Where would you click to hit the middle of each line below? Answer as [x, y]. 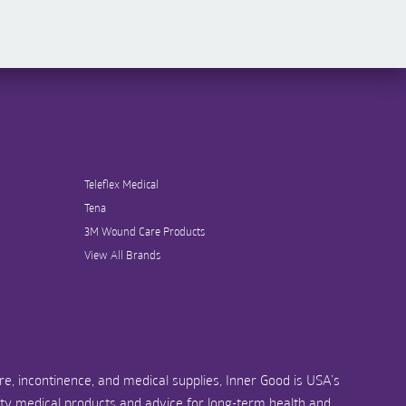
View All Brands [122, 255]
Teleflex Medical [121, 184]
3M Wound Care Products [144, 232]
